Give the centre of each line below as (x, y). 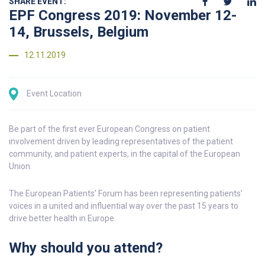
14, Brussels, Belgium (79, 32)
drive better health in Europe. (62, 219)
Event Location (54, 94)
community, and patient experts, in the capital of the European (125, 154)
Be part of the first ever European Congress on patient (109, 129)
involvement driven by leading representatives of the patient (121, 142)
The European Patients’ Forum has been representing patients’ (126, 194)
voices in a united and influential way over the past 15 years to (124, 206)
